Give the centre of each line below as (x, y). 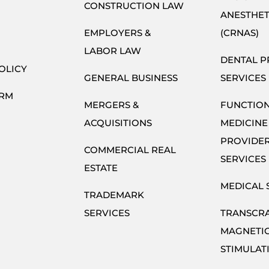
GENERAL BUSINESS (131, 77)
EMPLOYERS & (118, 32)
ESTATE (101, 168)
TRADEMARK (114, 195)
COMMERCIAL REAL (130, 150)
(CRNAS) (239, 32)
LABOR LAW (113, 50)
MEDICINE (244, 122)
